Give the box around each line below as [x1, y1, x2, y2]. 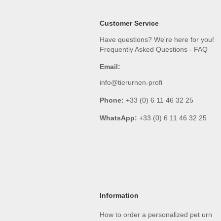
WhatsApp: [100, 114, 137, 122]
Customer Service [100, 19, 159, 27]
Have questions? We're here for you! [100, 36, 214, 43]
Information [100, 191, 139, 199]
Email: [100, 63, 120, 71]
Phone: [100, 96, 124, 104]
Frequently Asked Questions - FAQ [100, 45, 208, 53]
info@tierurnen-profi [100, 78, 162, 86]
